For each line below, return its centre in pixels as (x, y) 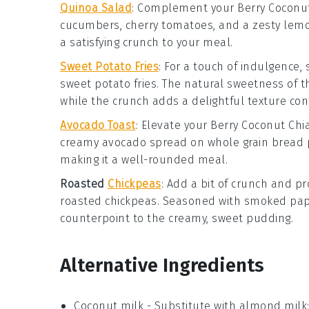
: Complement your (185, 8)
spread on (177, 143)
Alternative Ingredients (162, 266)
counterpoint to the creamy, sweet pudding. (177, 219)
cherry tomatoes (169, 26)
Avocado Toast (98, 126)
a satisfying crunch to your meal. (147, 43)
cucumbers (90, 26)
